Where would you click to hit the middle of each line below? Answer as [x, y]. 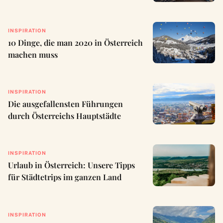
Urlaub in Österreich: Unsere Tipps [71, 165]
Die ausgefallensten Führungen [65, 104]
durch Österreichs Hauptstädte [64, 116]
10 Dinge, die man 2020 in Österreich [75, 43]
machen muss [33, 55]
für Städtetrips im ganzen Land [65, 177]
